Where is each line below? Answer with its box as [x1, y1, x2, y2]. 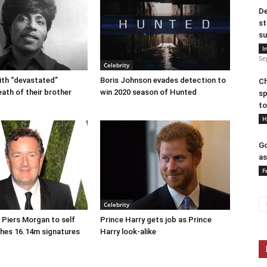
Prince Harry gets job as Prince [100, 215, 212, 224]
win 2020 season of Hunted [100, 88, 197, 97]
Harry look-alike [100, 227, 156, 236]
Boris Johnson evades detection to [100, 76, 226, 85]
